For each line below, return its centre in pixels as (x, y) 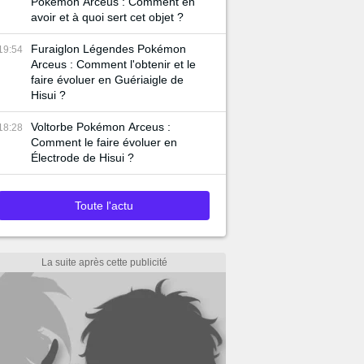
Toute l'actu (104, 206)
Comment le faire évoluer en (104, 142)
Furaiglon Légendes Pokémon (108, 49)
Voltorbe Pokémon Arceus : (101, 127)
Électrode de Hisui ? (82, 158)
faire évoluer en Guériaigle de (107, 80)
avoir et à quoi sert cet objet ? (107, 17)
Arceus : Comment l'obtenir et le (113, 64)
